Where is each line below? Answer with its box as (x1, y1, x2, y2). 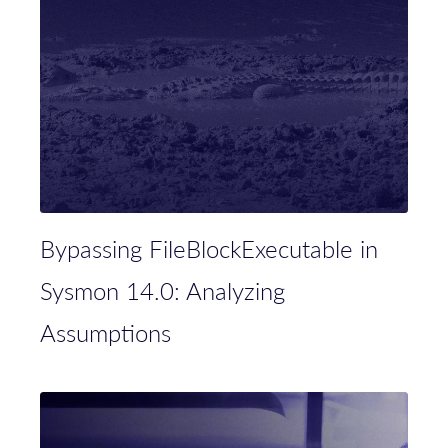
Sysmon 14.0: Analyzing (40, 273, 285, 308)
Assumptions (40, 315, 171, 350)
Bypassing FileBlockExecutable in (40, 231, 378, 266)
